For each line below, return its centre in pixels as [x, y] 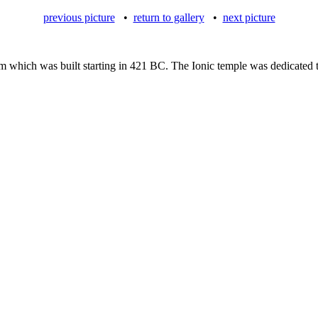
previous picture [79, 17]
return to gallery [169, 17]
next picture [249, 17]
